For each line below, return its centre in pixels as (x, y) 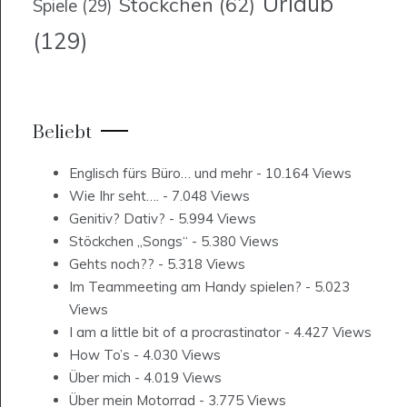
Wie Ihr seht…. (114, 196)
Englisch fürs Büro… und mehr (161, 174)
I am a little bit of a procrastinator (175, 333)
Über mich (100, 378)
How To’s (99, 355)
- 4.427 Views (326, 333)
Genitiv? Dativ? (117, 219)
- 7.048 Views (204, 196)
